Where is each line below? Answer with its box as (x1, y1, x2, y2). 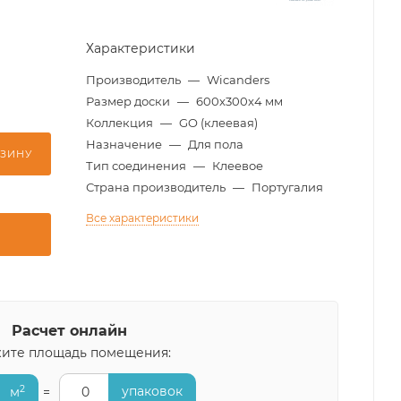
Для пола (188, 137, 243, 151)
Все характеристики (86, 211, 199, 225)
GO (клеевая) (179, 115, 258, 130)
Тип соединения (86, 158, 189, 173)
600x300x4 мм (196, 94, 283, 108)
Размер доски (86, 94, 173, 108)
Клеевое (212, 158, 263, 173)
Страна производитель (86, 180, 228, 194)
